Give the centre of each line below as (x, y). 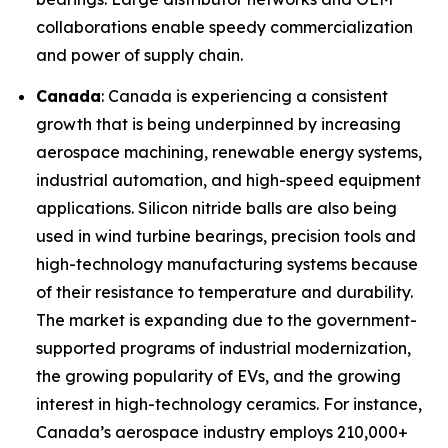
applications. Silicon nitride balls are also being (216, 208)
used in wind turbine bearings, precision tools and (226, 236)
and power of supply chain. (139, 54)
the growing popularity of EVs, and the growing (218, 376)
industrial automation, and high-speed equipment (228, 180)
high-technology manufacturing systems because (227, 264)
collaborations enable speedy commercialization (224, 26)
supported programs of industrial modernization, (223, 348)
